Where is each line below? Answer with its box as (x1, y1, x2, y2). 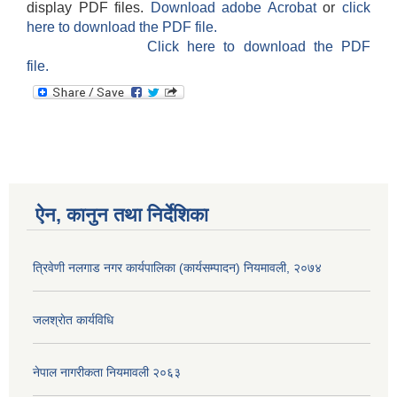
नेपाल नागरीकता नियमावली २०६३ (33, 365, 181, 379)
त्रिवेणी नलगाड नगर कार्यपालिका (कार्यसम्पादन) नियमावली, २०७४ (33, 261, 322, 275)
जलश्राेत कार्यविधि (33, 313, 113, 327)
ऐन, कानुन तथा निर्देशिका (35, 204, 208, 226)
